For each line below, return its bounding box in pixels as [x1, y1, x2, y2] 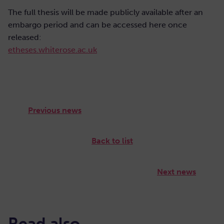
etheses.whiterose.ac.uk [8, 45, 97, 54]
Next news [157, 166, 196, 176]
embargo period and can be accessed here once [8, 20, 187, 29]
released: [8, 32, 41, 42]
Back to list [91, 136, 133, 145]
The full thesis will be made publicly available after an [8, 7, 203, 17]
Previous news [28, 105, 81, 115]
